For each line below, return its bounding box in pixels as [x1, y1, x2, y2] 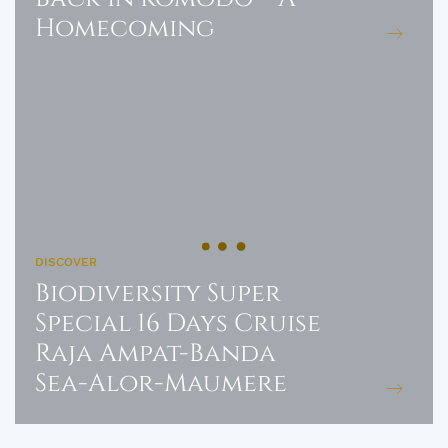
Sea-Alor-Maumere [35, 367, 287, 400]
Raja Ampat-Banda [35, 337, 276, 370]
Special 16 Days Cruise [35, 307, 321, 340]
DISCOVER [35, 255, 97, 269]
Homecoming [35, 12, 215, 45]
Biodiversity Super [35, 277, 281, 310]
